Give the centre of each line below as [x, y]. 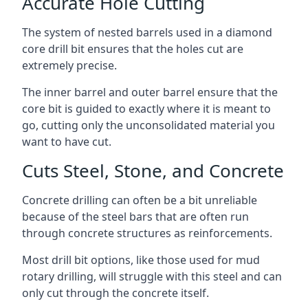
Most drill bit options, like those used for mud [141, 260]
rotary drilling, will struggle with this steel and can [152, 276]
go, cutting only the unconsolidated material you [148, 125]
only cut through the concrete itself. [115, 293]
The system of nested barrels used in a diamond [147, 32]
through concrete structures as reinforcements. [147, 233]
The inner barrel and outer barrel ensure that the [150, 92]
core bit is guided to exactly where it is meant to [146, 109]
